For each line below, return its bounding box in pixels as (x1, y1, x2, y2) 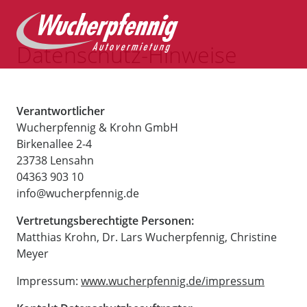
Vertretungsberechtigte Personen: (16, 213, 194, 228)
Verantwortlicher (16, 103, 105, 119)
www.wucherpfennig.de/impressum (81, 273, 265, 288)
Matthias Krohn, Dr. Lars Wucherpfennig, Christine (16, 230, 277, 245)
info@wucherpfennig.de (16, 186, 139, 201)
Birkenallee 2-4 (16, 136, 92, 151)
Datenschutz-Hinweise (16, 40, 237, 69)
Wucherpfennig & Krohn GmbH (16, 120, 178, 135)
